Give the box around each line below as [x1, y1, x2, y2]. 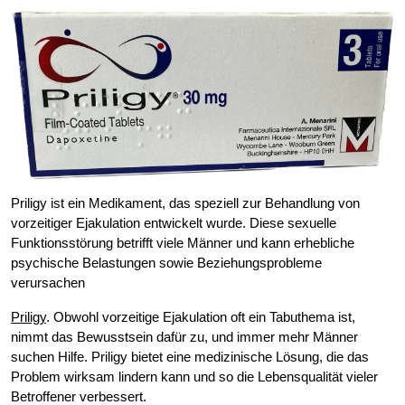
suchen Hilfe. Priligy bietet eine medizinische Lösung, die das [11, 349, 369, 365]
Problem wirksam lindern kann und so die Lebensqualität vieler [11, 369, 378, 385]
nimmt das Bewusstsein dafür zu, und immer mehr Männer [11, 329, 358, 345]
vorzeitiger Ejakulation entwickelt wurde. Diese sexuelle [11, 215, 336, 231]
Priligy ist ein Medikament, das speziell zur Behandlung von [11, 195, 360, 212]
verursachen [11, 275, 85, 291]
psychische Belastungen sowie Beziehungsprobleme [11, 255, 322, 271]
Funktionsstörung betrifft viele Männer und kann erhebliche [11, 235, 354, 251]
